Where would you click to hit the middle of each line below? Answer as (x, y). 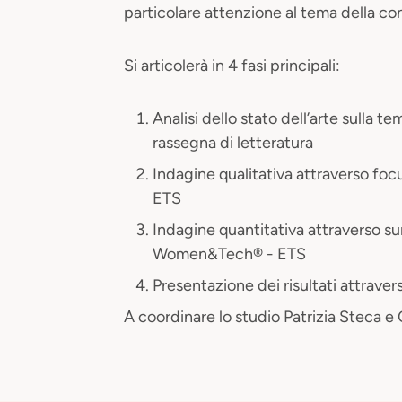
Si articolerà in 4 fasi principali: (232, 66)
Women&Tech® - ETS (229, 254)
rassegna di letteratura (233, 143)
